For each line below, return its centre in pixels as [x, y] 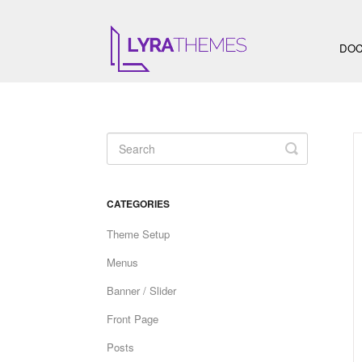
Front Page [133, 319]
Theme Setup [138, 234]
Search [314, 161]
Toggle [313, 148]
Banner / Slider [141, 290]
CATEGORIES [138, 204]
